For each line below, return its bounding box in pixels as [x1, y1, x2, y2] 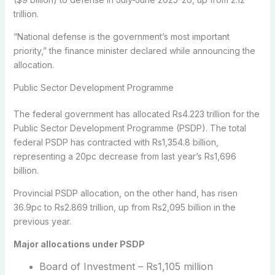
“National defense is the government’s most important [13, 31, 230, 42]
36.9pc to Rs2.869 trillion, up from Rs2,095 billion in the [13, 201, 236, 212]
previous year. [13, 215, 71, 227]
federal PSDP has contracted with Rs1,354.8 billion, [13, 136, 219, 147]
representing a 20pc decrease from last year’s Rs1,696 [13, 150, 236, 161]
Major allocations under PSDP [13, 238, 145, 249]
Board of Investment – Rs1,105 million [39, 260, 213, 273]
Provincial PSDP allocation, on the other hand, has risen [13, 187, 238, 198]
